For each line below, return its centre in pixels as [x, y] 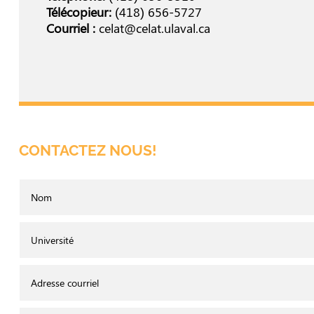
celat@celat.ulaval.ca [154, 28]
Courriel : [70, 28]
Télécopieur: [78, 12]
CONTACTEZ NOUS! [87, 151]
